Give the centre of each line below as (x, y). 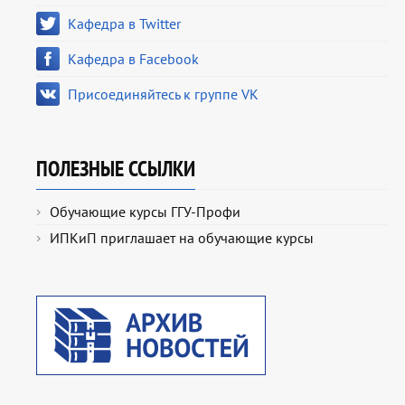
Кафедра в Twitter (124, 24)
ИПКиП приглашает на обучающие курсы (182, 238)
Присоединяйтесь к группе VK (163, 94)
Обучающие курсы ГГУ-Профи (145, 212)
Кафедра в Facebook (133, 59)
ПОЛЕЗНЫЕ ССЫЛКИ (116, 169)
